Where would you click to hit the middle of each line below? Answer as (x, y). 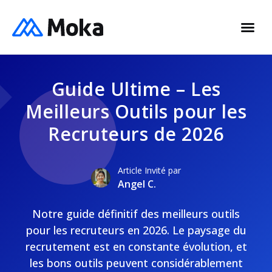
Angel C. (137, 184)
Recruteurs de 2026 (136, 134)
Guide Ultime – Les (136, 89)
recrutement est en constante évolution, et (136, 246)
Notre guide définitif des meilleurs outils (136, 214)
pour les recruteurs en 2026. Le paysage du (136, 230)
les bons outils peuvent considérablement (136, 263)
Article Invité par (149, 170)
